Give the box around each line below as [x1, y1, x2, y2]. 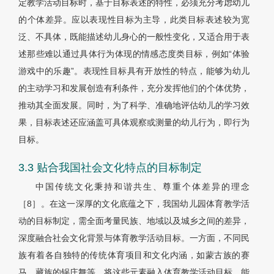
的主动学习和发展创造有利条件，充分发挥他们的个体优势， [18, 83, 250, 94]
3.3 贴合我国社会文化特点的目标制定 [18, 161, 202, 174]
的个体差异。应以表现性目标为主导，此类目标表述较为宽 [18, 15, 250, 25]
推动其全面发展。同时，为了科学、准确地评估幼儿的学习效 [18, 100, 250, 111]
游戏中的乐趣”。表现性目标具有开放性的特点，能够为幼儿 [18, 66, 250, 76]
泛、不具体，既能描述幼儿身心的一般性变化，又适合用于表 [18, 32, 250, 42]
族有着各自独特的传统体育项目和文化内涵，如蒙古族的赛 [18, 250, 250, 261]
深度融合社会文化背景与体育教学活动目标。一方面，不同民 [18, 233, 250, 243]
